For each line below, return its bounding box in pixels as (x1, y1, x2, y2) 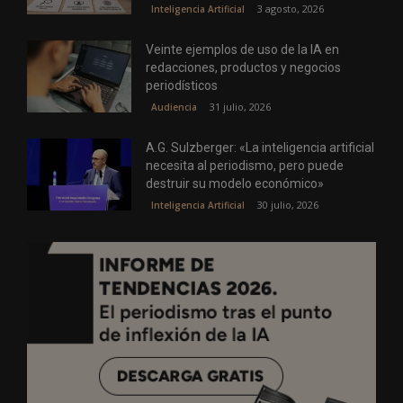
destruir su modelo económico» (146, 175, 325, 191)
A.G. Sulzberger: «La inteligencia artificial (146, 139, 375, 155)
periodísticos (146, 77, 219, 93)
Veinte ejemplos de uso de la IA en (146, 41, 340, 57)
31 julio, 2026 (210, 99, 272, 113)
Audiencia (151, 100, 198, 113)
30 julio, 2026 (257, 197, 319, 211)
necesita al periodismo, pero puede (146, 157, 345, 173)
